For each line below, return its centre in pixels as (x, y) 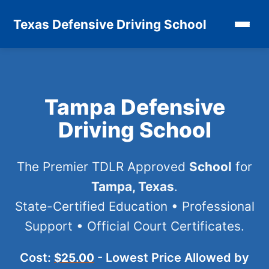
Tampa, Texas (133, 186)
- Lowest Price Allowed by (172, 258)
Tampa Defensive (134, 107)
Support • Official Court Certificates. (134, 226)
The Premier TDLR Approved (103, 167)
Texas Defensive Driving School (110, 24)
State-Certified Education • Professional (134, 206)
